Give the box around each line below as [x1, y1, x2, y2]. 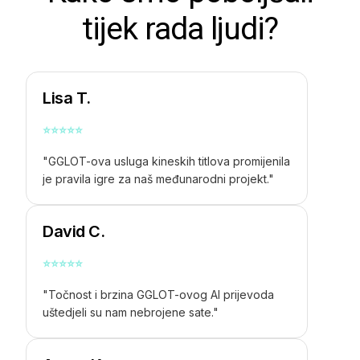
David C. [43, 221, 105, 241]
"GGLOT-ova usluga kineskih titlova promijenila [43, 153, 291, 168]
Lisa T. [43, 88, 91, 108]
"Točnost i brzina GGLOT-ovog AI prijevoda [43, 287, 275, 301]
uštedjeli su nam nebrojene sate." [43, 305, 219, 319]
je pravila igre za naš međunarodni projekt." [43, 171, 275, 186]
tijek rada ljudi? [82, 10, 278, 47]
